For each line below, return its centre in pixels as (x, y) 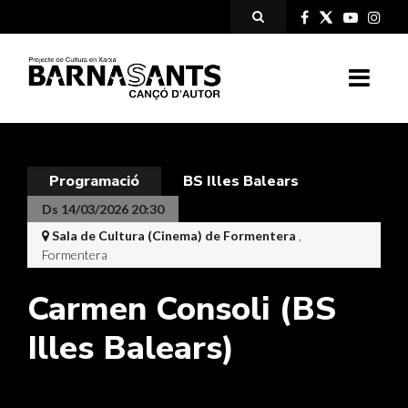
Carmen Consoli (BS (182, 309)
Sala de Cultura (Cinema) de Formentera (175, 235)
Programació (94, 181)
